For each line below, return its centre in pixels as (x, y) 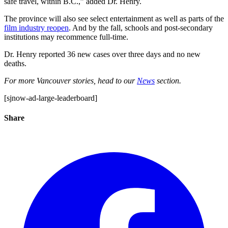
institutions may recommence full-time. (66, 37)
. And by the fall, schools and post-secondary (141, 28)
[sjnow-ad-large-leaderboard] (51, 98)
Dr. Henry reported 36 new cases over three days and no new (102, 54)
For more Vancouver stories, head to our (70, 81)
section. (168, 81)
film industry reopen (36, 28)
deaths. (15, 63)
